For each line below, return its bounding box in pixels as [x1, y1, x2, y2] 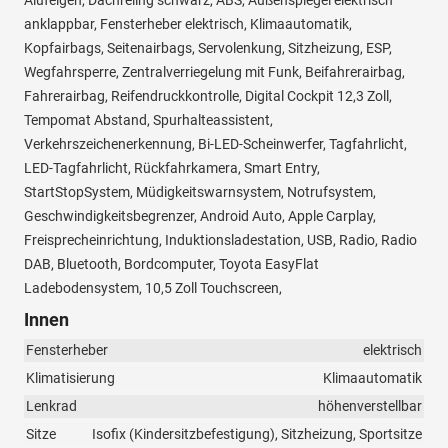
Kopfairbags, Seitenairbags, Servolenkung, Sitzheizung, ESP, [24, 40, 392, 57]
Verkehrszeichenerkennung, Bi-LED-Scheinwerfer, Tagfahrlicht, [24, 136, 407, 153]
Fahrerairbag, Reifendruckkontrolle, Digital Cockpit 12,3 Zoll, [24, 88, 392, 105]
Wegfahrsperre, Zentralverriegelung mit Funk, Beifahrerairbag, [24, 64, 405, 81]
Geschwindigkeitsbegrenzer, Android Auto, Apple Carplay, [24, 208, 376, 225]
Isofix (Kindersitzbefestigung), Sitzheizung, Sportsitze [92, 426, 422, 443]
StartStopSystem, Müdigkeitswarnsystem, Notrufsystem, [24, 184, 376, 201]
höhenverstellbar [318, 398, 422, 415]
